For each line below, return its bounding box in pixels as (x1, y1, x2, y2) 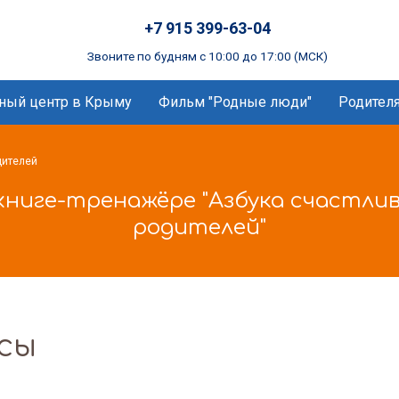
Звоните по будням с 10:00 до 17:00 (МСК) (87, 49, 328, 64)
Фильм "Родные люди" (159, 94, 312, 110)
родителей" (133, 216, 266, 240)
